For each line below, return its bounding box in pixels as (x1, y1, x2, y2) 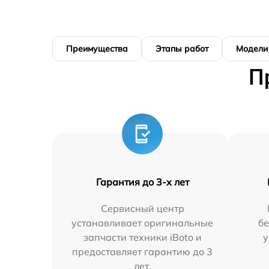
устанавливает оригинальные (71, 217, 214, 229)
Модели (236, 43, 268, 55)
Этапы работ (156, 43, 208, 55)
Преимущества (66, 43, 128, 55)
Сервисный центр (100, 202, 184, 215)
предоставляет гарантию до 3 (72, 246, 213, 258)
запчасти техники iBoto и (83, 231, 202, 244)
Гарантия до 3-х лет (95, 176, 189, 189)
